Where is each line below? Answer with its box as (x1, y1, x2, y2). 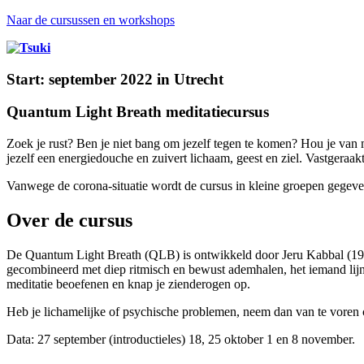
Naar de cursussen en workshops (6, 13, 175, 27)
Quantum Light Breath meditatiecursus (6, 103, 269, 121)
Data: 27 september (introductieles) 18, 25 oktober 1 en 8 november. (6, 331, 355, 346)
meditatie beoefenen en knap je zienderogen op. (6, 276, 250, 291)
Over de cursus (6, 210, 132, 232)
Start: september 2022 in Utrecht (6, 70, 223, 88)
